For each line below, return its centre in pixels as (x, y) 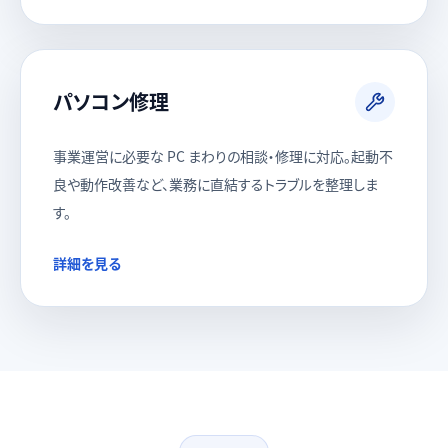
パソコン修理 (111, 101)
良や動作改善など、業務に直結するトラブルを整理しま (215, 184)
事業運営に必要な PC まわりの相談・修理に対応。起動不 (223, 156)
